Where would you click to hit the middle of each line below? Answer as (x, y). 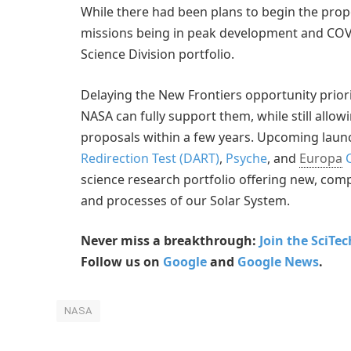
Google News (278, 262)
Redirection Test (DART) (150, 158)
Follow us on (122, 262)
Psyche (246, 158)
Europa (321, 158)
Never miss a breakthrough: (170, 241)
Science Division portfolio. (157, 54)
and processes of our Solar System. (185, 200)
